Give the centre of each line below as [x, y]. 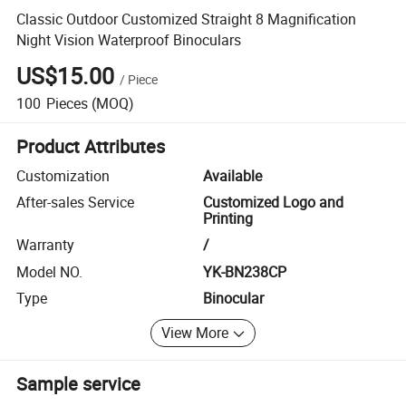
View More [195, 333]
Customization [63, 175]
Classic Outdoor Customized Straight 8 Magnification [187, 19]
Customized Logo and [273, 203]
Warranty [46, 245]
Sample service [79, 383]
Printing [228, 219]
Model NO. [50, 271]
